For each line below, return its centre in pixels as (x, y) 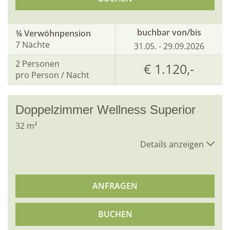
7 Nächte (33, 45)
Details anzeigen (172, 144)
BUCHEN (115, 214)
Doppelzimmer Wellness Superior (106, 109)
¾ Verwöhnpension (53, 34)
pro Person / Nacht (52, 75)
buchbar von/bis (169, 32)
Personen (41, 64)
